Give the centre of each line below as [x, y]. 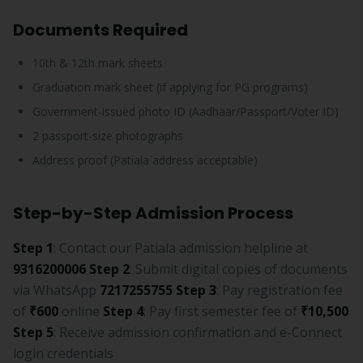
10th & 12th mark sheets [98, 63]
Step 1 [33, 248]
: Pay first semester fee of [222, 311]
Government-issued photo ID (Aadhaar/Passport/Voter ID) [186, 111]
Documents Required [100, 30]
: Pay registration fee [280, 290]
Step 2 [109, 269]
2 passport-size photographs [108, 136]
